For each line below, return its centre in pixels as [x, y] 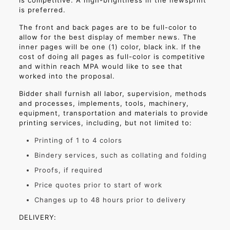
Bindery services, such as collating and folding [120, 155]
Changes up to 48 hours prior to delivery [110, 200]
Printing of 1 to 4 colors [78, 140]
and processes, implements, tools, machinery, [104, 103]
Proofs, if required [68, 170]
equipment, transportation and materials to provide [113, 113]
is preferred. [42, 10]
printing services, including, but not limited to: [105, 123]
